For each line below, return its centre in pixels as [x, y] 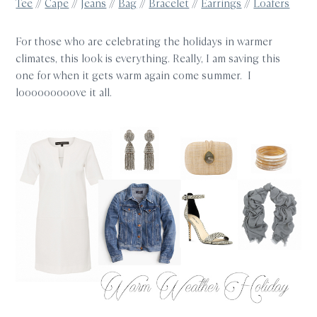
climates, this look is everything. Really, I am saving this [148, 58]
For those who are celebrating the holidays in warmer [144, 41]
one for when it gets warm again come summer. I [134, 75]
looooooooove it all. [64, 92]
